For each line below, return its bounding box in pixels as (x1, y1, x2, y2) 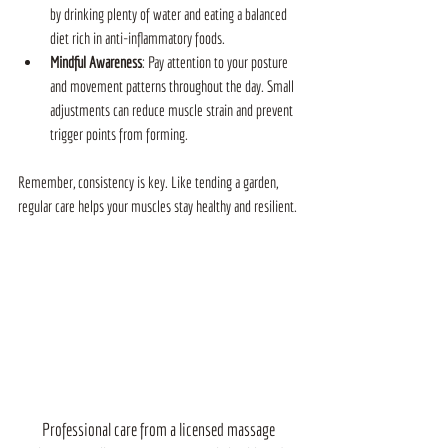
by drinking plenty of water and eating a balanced (50, 4, 290, 23)
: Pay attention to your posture (142, 52, 291, 71)
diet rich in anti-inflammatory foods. (50, 28, 225, 47)
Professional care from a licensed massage (42, 418, 278, 440)
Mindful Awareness (50, 52, 142, 71)
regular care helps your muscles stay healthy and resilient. (18, 196, 297, 215)
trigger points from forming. (50, 124, 188, 143)
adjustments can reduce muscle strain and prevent (50, 100, 296, 119)
